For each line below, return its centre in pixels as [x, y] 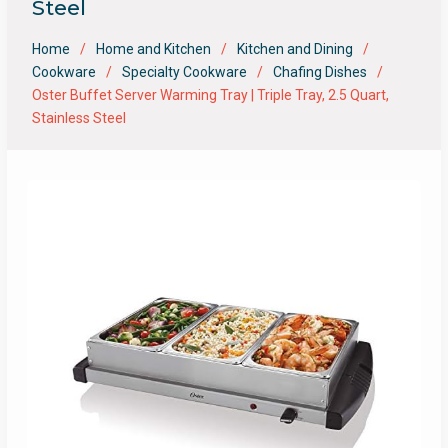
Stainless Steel [78, 118]
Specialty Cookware [184, 72]
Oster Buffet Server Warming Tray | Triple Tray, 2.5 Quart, [210, 95]
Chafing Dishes [319, 72]
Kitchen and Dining [294, 49]
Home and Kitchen [153, 49]
